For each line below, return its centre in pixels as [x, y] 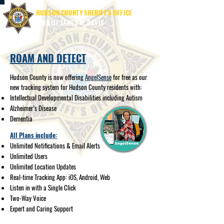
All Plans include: [34, 135]
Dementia [21, 118]
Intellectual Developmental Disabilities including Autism [76, 97]
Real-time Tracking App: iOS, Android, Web [60, 177]
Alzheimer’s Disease [33, 108]
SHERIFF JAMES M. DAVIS [70, 22]
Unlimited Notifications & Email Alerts [55, 145]
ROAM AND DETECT [48, 58]
